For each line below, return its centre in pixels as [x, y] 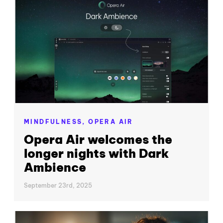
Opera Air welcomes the [98, 139]
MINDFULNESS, [56, 122]
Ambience [55, 167]
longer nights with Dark [96, 153]
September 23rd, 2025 [58, 185]
